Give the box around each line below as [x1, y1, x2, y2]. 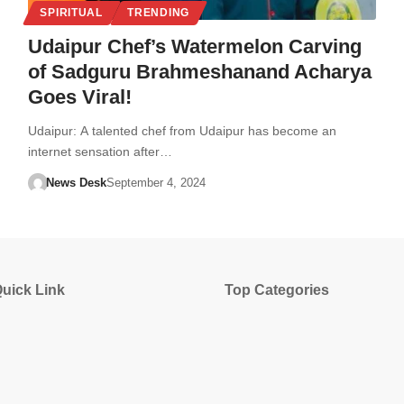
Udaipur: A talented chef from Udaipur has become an [27, 123, 336, 138]
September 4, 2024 [106, 175, 207, 189]
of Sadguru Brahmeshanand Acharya [27, 60, 372, 83]
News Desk [46, 175, 107, 189]
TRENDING [127, 6, 189, 18]
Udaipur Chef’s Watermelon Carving [27, 34, 362, 58]
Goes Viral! [27, 85, 132, 108]
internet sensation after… [27, 143, 172, 159]
